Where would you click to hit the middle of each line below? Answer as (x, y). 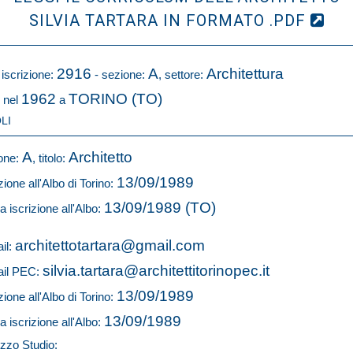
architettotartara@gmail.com (110, 245)
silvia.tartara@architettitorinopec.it (156, 271)
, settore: (182, 74)
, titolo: (50, 158)
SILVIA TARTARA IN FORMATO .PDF (169, 20)
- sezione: (120, 74)
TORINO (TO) (115, 99)
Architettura (245, 74)
